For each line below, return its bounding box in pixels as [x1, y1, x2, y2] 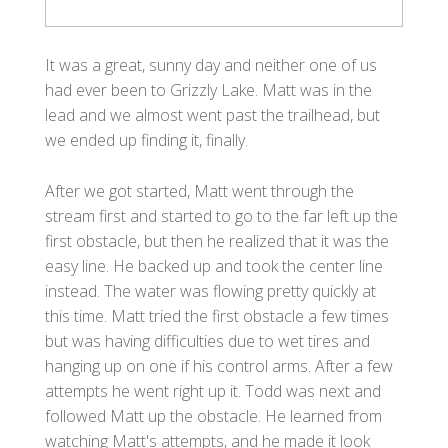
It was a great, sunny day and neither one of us [45, 53, 377, 76]
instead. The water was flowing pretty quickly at [45, 279, 376, 302]
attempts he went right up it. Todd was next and [45, 379, 381, 402]
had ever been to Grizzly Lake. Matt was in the [45, 78, 372, 101]
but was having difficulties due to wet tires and [45, 329, 370, 352]
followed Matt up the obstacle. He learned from [45, 404, 382, 427]
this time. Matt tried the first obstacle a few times [45, 304, 389, 327]
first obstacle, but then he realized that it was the [45, 229, 389, 252]
